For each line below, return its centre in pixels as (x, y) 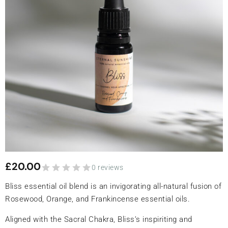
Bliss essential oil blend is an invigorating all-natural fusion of (113, 186)
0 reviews (108, 167)
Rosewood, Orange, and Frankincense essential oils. (97, 199)
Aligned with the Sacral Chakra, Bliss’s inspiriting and (99, 219)
